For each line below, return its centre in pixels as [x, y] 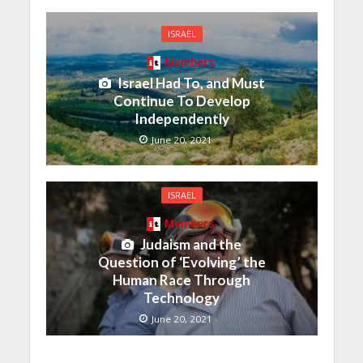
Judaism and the [191, 245]
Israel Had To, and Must [191, 83]
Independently [181, 119]
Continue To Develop [181, 101]
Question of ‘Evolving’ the [181, 263]
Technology [181, 298]
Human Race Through [181, 280]
